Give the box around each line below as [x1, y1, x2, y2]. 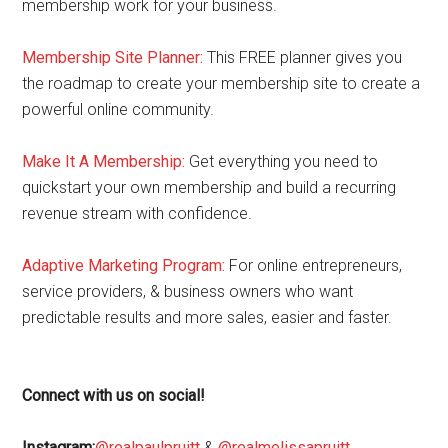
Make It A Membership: [22, 152, 186, 171]
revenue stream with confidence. [22, 204, 253, 223]
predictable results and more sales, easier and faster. [22, 308, 397, 327]
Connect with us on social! [22, 386, 206, 405]
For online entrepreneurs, [225, 256, 403, 275]
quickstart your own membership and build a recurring [22, 178, 397, 197]
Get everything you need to [185, 152, 379, 171]
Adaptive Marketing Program [22, 256, 223, 275]
